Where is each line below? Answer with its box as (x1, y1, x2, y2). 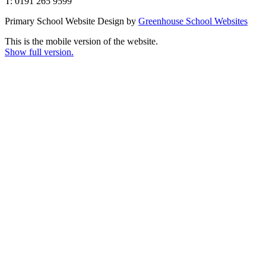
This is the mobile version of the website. (5, 36, 158, 46)
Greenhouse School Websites (138, 16, 248, 26)
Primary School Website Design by (5, 16, 138, 26)
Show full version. (5, 47, 74, 57)
